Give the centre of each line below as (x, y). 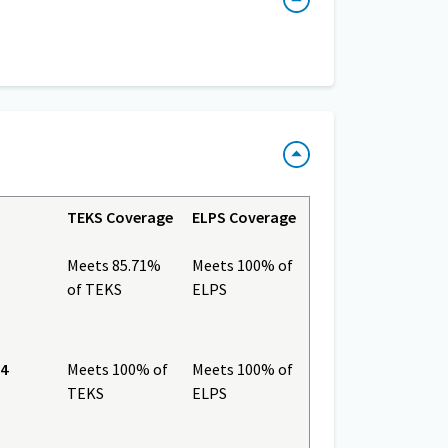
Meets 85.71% (115, 265)
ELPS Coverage (244, 217)
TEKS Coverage (120, 217)
